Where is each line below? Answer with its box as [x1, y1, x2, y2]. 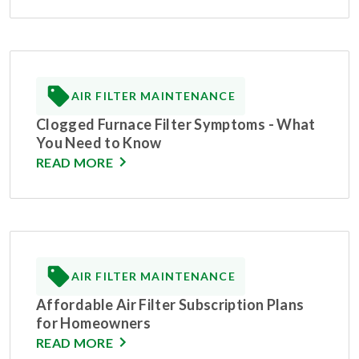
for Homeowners [36, 313, 151, 332]
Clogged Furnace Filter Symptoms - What [36, 115, 316, 133]
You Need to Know [36, 133, 162, 151]
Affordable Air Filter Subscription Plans [36, 295, 305, 313]
